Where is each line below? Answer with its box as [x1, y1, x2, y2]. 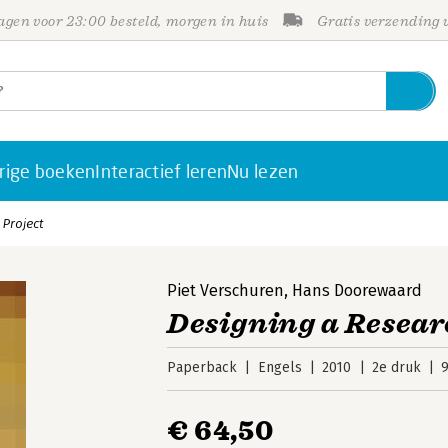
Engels [257, 359, 302, 376]
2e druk [371, 359, 421, 376]
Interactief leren [95, 160, 228, 182]
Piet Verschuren [167, 281, 285, 300]
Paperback [167, 359, 238, 376]
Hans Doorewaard [292, 281, 423, 300]
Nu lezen [227, 160, 299, 182]
